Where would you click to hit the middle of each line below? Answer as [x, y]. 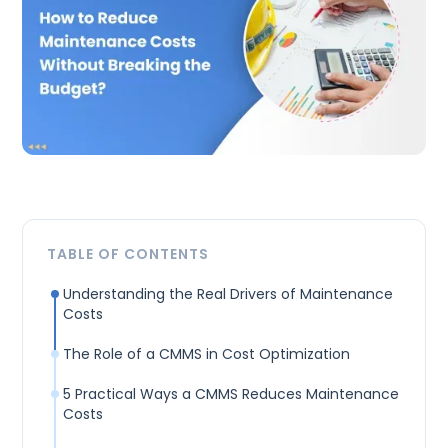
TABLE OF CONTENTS [128, 253]
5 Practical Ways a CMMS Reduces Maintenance [231, 393]
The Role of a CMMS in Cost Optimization [207, 353]
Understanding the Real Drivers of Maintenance [228, 293]
